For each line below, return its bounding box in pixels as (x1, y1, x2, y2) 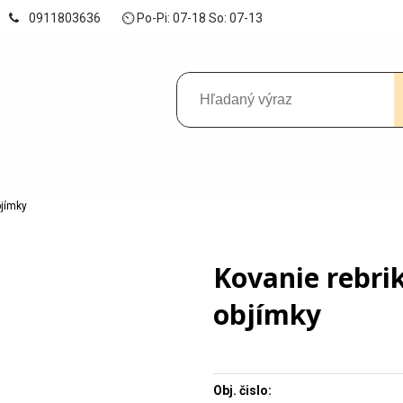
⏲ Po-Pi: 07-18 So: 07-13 (121, 11, 263, 25)
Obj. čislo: (212, 383, 272, 398)
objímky (212, 296, 321, 333)
